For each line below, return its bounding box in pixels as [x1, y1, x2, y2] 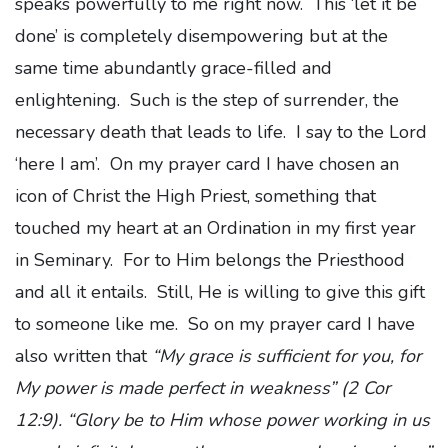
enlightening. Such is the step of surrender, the [15, 87, 399, 112]
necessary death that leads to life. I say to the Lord [15, 119, 427, 144]
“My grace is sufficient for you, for [152, 343, 421, 368]
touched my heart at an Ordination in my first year [15, 215, 416, 240]
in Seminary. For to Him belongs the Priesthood [15, 247, 405, 272]
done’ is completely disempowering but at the [15, 23, 388, 48]
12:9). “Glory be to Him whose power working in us [15, 407, 430, 432]
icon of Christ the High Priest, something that [15, 183, 376, 208]
